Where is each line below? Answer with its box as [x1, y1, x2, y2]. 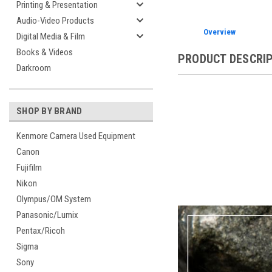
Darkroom [16, 63, 51, 73]
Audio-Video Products [16, 15, 94, 26]
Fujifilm [16, 162, 42, 173]
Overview [203, 27, 236, 36]
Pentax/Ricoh [16, 225, 65, 236]
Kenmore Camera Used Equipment [16, 131, 135, 141]
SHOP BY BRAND [16, 106, 83, 117]
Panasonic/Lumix [16, 209, 78, 220]
